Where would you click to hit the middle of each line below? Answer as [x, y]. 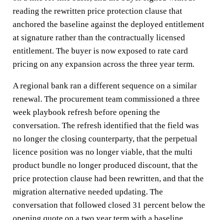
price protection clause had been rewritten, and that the [108, 178]
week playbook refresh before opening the [86, 112]
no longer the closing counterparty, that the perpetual [105, 138]
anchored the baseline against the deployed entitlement [108, 24]
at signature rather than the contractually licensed [99, 37]
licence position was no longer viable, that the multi [102, 152]
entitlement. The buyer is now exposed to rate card [100, 51]
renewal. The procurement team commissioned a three [106, 99]
